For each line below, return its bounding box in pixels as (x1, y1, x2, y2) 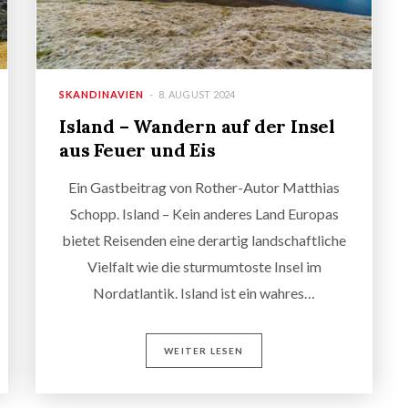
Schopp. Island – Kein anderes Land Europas (69, 205, 339, 223)
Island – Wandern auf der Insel (59, 115, 335, 138)
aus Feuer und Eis (59, 138, 216, 162)
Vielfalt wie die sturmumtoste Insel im (87, 258, 321, 276)
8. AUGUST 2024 (158, 88, 236, 101)
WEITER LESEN (164, 345, 244, 357)
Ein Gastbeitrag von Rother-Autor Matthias (68, 178, 340, 197)
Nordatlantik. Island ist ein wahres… (93, 284, 315, 302)
